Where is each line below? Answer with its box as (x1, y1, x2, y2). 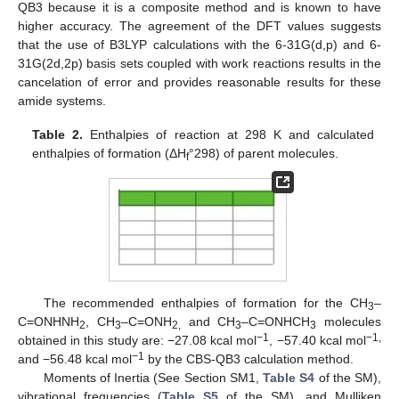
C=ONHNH (18, 314, 79, 330)
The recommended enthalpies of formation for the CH (43, 296, 368, 311)
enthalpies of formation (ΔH (32, 146, 187, 161)
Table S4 (263, 370, 315, 386)
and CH (180, 314, 236, 330)
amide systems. (18, 94, 106, 109)
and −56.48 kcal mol (18, 352, 132, 367)
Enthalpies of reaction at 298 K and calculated (83, 127, 374, 142)
